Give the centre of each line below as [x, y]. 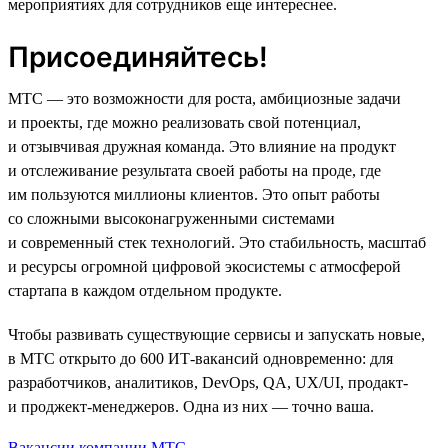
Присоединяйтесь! [138, 56]
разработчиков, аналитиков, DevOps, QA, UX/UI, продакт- [208, 382]
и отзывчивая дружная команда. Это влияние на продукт [202, 146]
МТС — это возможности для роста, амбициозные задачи [204, 98]
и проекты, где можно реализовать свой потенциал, [184, 122]
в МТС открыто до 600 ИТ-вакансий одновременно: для [200, 358]
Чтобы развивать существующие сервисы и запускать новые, [216, 334]
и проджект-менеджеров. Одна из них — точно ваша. [191, 406]
